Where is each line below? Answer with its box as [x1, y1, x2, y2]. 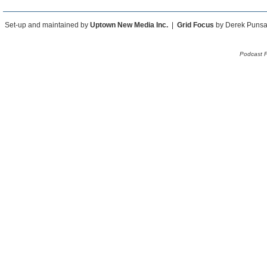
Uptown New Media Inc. [90, 21, 168, 29]
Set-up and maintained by [5, 21, 90, 29]
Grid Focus [177, 21, 214, 29]
